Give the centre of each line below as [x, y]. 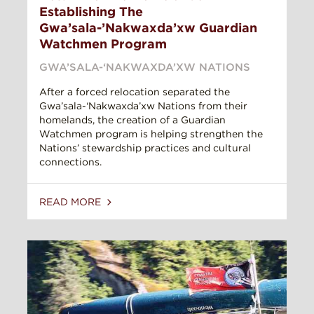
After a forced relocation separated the [135, 92]
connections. [70, 162]
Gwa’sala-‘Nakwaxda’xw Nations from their [143, 106]
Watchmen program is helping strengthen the [151, 134]
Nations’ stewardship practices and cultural [145, 148]
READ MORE [71, 202]
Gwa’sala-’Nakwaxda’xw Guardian [148, 28]
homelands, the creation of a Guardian [132, 120]
